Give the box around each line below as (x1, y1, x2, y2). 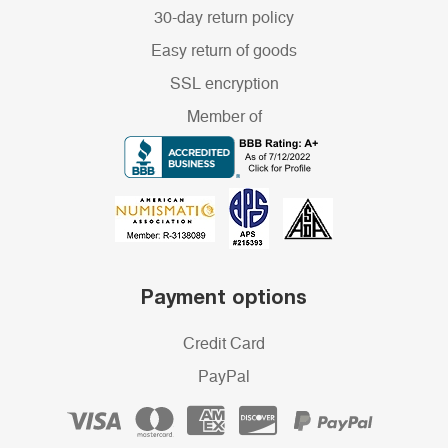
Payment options (141, 284, 307, 309)
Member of (186, 109, 262, 126)
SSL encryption (169, 76, 279, 93)
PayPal (198, 369, 250, 386)
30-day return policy (154, 10, 294, 27)
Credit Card (183, 336, 265, 353)
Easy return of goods (151, 43, 297, 60)
